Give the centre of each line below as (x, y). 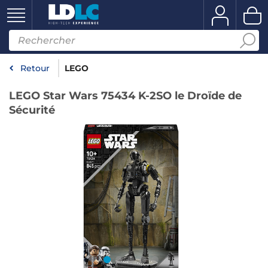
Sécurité (32, 110)
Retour (35, 68)
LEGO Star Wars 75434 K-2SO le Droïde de (125, 96)
